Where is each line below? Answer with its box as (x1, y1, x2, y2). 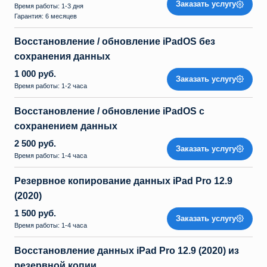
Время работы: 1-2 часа (14, 82, 89, 89)
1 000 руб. (14, 69, 56, 79)
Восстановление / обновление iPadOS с (14, 106, 204, 116)
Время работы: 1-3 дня (14, 2, 83, 10)
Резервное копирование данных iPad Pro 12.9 (14, 176, 232, 186)
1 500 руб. (14, 208, 56, 218)
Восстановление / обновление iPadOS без (14, 36, 215, 46)
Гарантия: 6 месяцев (14, 13, 79, 20)
